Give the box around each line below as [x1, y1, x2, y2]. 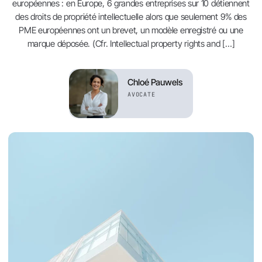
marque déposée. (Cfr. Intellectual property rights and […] [27, 38, 235, 49]
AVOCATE [127, 91, 156, 98]
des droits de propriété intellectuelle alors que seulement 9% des [15, 11, 247, 22]
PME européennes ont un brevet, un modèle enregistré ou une [19, 25, 243, 36]
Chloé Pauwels [127, 77, 183, 88]
